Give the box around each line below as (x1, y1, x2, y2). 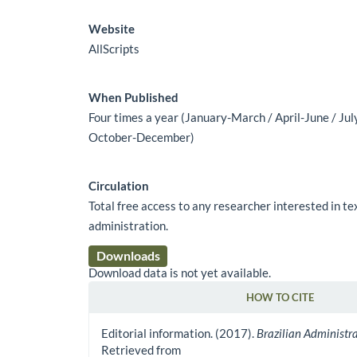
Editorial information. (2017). (101, 325, 257, 340)
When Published (88, 89, 179, 104)
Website (88, 21, 135, 36)
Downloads (96, 247, 160, 263)
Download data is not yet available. (88, 265, 272, 280)
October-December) (88, 129, 195, 144)
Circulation (88, 178, 150, 193)
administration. (88, 218, 169, 233)
